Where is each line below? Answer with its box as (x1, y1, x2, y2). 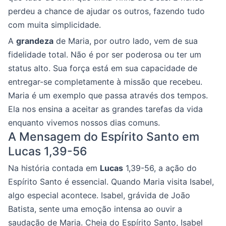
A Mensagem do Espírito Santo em (8, 129, 199, 144)
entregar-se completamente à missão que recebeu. (8, 76, 202, 87)
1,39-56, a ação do (123, 162, 197, 173)
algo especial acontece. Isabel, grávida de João (8, 190, 190, 200)
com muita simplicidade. (8, 19, 101, 30)
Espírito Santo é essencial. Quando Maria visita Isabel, (8, 176, 214, 187)
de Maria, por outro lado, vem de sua (53, 35, 198, 46)
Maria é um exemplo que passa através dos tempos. (8, 90, 208, 100)
